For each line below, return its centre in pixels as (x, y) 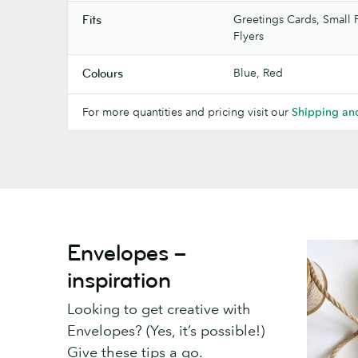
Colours (103, 74)
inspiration (119, 280)
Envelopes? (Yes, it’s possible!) (166, 330)
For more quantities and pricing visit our (187, 111)
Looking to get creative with (159, 309)
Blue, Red (258, 72)
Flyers (249, 36)
